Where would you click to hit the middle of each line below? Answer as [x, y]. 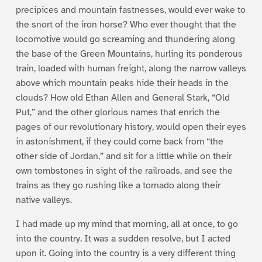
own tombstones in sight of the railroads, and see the [124, 170]
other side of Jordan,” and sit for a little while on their [123, 156]
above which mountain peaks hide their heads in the [122, 83]
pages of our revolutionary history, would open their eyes [131, 127]
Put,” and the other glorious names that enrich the [118, 112]
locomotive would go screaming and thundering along [125, 39]
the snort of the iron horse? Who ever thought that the [126, 24]
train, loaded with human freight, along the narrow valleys [131, 68]
